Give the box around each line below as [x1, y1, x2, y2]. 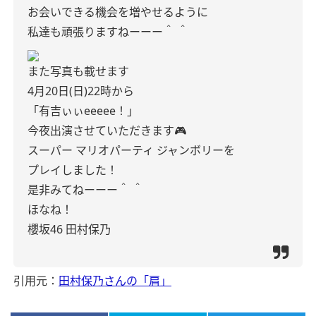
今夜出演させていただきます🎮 [28, 123, 186, 138]
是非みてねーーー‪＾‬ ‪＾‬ [28, 182, 143, 197]
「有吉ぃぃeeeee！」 [28, 103, 138, 119]
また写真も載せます [28, 63, 129, 79]
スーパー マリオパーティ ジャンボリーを [28, 142, 235, 158]
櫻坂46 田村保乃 [28, 221, 111, 237]
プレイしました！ [28, 162, 118, 178]
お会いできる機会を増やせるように [28, 4, 208, 20]
